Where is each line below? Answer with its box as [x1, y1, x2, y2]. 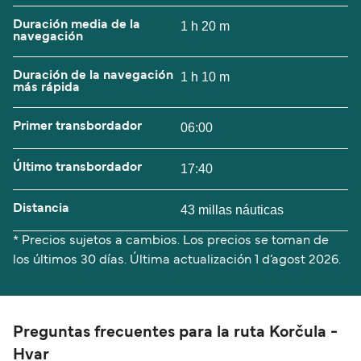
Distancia [13, 202, 69, 214]
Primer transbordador [13, 120, 142, 132]
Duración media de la [13, 19, 140, 31]
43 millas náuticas [180, 202, 284, 217]
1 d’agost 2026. [255, 254, 341, 266]
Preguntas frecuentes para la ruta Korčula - [13, 325, 338, 340]
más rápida [13, 81, 80, 93]
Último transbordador [13, 161, 142, 173]
